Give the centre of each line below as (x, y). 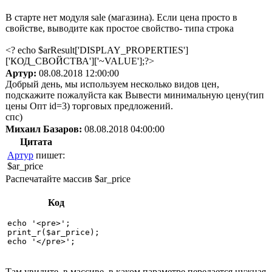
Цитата (36, 141)
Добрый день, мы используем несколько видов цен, (112, 84)
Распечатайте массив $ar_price (68, 178)
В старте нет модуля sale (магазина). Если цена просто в (121, 17)
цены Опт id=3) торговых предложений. (89, 106)
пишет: (49, 155)
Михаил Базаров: (44, 129)
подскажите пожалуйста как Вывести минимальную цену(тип (135, 95)
